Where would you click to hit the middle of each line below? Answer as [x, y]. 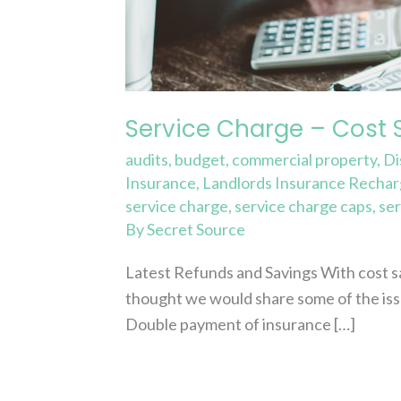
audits [147, 159]
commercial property [305, 159]
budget [200, 159]
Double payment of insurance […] [241, 324]
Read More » [170, 375]
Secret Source [196, 229]
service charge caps [304, 205]
